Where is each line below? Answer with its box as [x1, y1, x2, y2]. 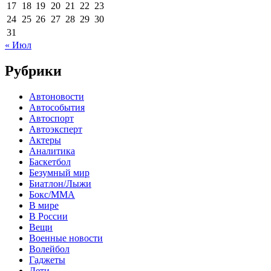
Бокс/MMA [29, 189, 75, 200]
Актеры [29, 134, 61, 145]
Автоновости [29, 91, 84, 102]
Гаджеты [29, 254, 65, 265]
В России [29, 211, 68, 221]
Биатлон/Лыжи [29, 178, 91, 189]
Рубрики [5, 62, 62, 79]
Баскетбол [29, 156, 71, 167]
